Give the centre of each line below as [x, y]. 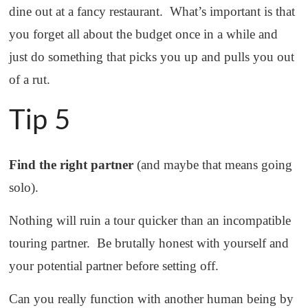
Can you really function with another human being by [152, 299]
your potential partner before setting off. [114, 266]
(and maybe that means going [213, 165]
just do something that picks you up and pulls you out [152, 57]
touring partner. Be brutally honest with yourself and [149, 243]
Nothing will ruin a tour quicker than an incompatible [150, 221]
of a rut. [30, 80]
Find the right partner [71, 165]
